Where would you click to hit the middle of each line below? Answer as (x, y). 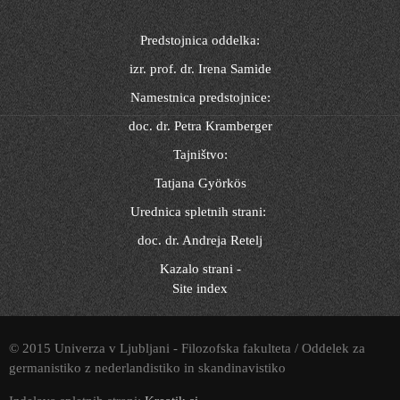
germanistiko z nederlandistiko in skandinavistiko (147, 367)
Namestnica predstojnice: (200, 97)
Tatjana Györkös (200, 183)
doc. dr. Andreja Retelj (200, 240)
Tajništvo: (200, 154)
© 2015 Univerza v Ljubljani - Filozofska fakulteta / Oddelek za (187, 348)
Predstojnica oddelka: (200, 40)
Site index (200, 288)
